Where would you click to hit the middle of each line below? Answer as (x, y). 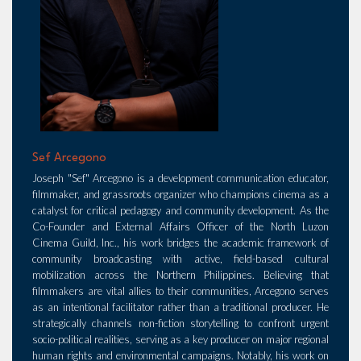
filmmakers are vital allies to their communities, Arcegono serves (180, 290)
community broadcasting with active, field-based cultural (180, 258)
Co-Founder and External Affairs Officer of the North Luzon (180, 226)
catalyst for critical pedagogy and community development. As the (180, 210)
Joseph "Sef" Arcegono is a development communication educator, (180, 178)
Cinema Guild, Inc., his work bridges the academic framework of (180, 242)
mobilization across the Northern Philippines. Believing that (180, 274)
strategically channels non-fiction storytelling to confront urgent (180, 323)
